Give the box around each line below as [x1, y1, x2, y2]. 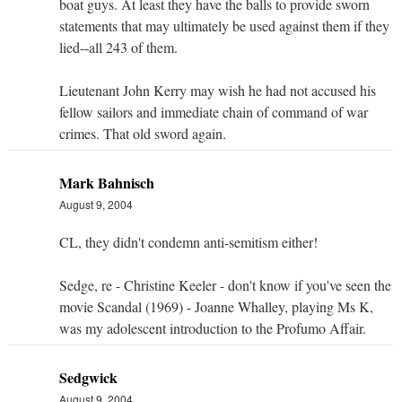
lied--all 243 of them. [59, 37, 178, 57]
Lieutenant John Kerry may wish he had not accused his [59, 80, 376, 100]
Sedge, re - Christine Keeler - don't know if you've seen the [59, 275, 391, 294]
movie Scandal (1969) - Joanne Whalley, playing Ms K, [59, 296, 373, 316]
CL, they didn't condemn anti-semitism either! [59, 232, 318, 251]
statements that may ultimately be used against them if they [59, 15, 389, 35]
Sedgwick [59, 366, 118, 388]
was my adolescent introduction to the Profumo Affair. [59, 318, 366, 337]
